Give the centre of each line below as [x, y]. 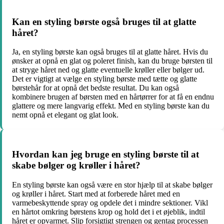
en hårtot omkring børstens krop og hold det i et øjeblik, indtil [108, 211]
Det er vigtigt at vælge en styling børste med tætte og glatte [104, 79]
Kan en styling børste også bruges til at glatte [104, 21]
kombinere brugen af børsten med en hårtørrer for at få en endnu [113, 97]
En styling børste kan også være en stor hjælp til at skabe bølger [112, 184]
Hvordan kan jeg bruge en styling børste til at [105, 154]
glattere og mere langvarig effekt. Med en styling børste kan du [111, 106]
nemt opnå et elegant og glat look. [65, 115]
